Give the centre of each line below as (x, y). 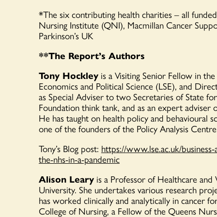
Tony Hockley (69, 75)
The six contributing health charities (108, 14)
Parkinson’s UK (66, 36)
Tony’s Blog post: (69, 148)
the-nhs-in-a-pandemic (79, 159)
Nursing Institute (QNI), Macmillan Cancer (117, 25)
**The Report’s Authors (92, 55)
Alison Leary (66, 179)
